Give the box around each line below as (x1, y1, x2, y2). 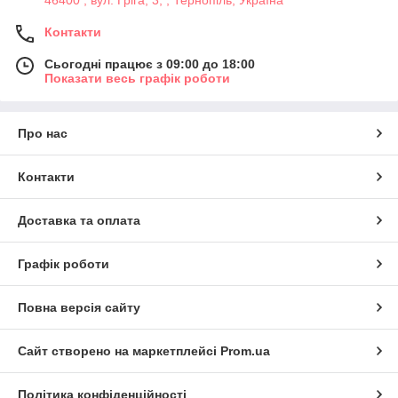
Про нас (18, 126, 68, 141)
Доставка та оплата (18, 213, 140, 228)
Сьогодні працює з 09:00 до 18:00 (44, 57, 255, 72)
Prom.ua (220, 344, 270, 359)
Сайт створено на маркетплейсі (18, 344, 220, 359)
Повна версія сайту (18, 300, 140, 315)
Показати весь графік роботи (44, 71, 230, 86)
